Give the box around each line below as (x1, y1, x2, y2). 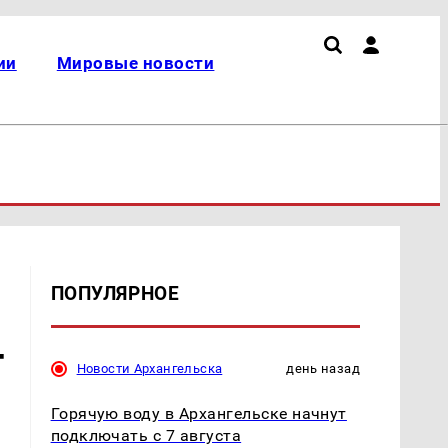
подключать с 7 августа (50, 425, 242, 445)
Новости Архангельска (76, 360, 223, 376)
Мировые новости (56, 53, 215, 73)
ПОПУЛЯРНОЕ (50, 281, 180, 305)
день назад (286, 360, 360, 376)
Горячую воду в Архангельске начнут (50, 403, 347, 423)
